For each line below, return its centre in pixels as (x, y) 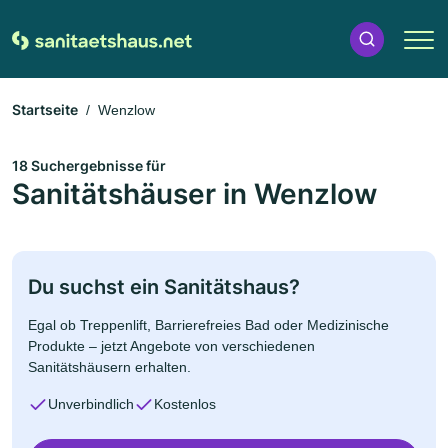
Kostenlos (185, 404)
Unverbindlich (91, 404)
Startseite (45, 109)
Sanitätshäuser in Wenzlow (194, 194)
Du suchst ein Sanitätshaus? (164, 287)
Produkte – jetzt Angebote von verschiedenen (171, 346)
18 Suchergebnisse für (89, 165)
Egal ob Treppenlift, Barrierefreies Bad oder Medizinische (208, 325)
